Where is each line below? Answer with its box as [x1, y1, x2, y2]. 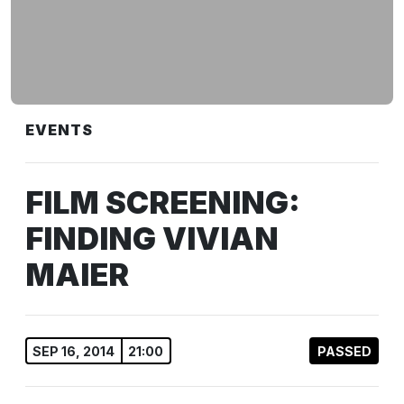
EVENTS [25, 121, 93, 139]
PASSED [317, 343, 372, 359]
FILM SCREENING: [25, 184, 300, 221]
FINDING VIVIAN [25, 220, 279, 257]
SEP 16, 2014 [32, 343, 115, 359]
